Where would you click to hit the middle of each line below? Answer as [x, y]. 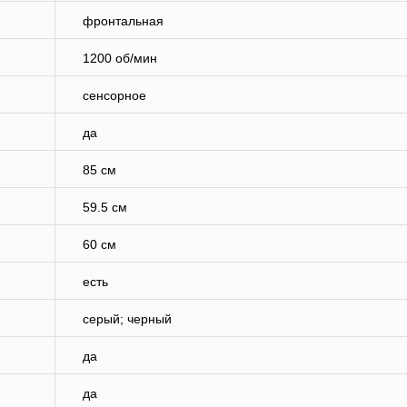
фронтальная [123, 21]
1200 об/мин [120, 59]
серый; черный [127, 319]
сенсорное [114, 96]
